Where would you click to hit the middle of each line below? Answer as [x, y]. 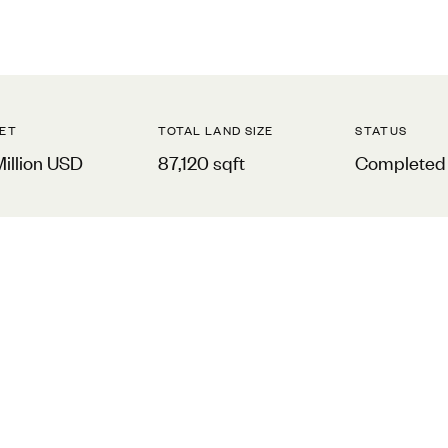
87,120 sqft [202, 161]
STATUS [381, 130]
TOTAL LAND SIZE [216, 130]
